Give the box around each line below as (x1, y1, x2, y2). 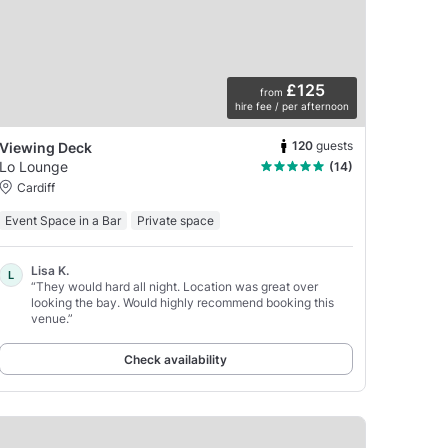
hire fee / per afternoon (235, 99, 349, 112)
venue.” (30, 310, 73, 326)
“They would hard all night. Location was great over (30, 278, 318, 294)
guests (316, 138, 353, 154)
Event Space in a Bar (4, 212, 121, 228)
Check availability (124, 351, 228, 367)
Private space (136, 212, 214, 228)
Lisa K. (30, 262, 69, 278)
